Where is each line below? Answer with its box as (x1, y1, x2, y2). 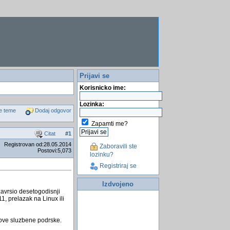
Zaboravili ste (98, 143, 137, 150)
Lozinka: (79, 101, 104, 108)
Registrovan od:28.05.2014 (4, 141, 72, 148)
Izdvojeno (102, 180, 134, 188)
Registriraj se (98, 162, 137, 169)
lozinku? (89, 150, 113, 158)
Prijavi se (79, 72, 109, 80)
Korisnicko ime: (79, 84, 126, 91)
